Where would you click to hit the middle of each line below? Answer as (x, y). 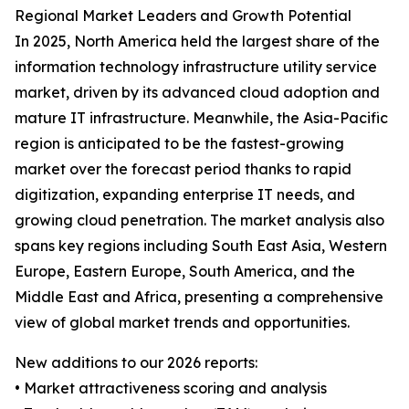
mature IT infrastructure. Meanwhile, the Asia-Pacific (201, 118)
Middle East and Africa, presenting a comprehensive (199, 297)
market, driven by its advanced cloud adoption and (197, 93)
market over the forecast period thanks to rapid (183, 169)
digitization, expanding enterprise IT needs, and (185, 195)
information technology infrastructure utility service (196, 67)
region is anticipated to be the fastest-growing (179, 144)
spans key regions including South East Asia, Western (201, 246)
